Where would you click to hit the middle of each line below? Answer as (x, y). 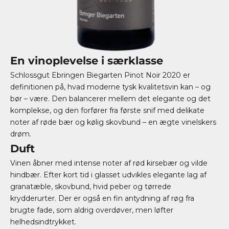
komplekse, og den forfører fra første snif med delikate (107, 110)
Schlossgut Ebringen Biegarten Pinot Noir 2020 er (100, 75)
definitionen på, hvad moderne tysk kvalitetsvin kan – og (110, 87)
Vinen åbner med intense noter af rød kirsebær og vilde (109, 163)
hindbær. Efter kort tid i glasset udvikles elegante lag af (108, 175)
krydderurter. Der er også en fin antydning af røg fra (102, 198)
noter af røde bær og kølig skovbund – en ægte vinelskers (113, 122)
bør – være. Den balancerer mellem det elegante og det (110, 99)
